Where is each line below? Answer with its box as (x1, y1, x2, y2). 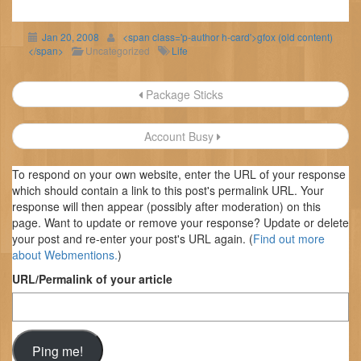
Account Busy (140, 128, 217, 145)
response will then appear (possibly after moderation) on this (12, 198, 321, 215)
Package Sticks (142, 86, 223, 103)
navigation (11, 103, 122, 139)
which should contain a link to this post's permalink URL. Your (12, 182, 324, 199)
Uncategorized (85, 44, 150, 58)
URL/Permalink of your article (12, 271, 172, 288)
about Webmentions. (12, 247, 118, 263)
